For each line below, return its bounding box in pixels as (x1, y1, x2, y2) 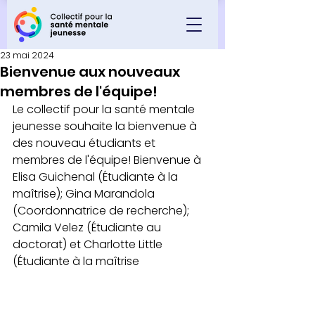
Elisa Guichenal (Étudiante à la (13, 169, 181, 185)
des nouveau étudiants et (13, 135, 158, 151)
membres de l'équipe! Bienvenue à (13, 152, 204, 168)
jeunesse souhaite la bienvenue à (13, 118, 200, 134)
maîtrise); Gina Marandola (13, 186, 157, 202)
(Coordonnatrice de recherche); (13, 202, 192, 219)
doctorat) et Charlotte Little (13, 236, 165, 252)
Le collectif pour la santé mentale (13, 101, 198, 117)
